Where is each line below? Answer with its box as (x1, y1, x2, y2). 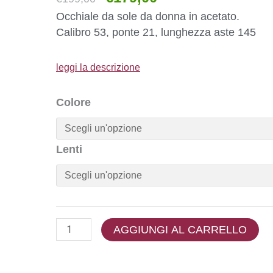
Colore (56, 96, 91, 108)
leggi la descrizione (56, 62, 140, 73)
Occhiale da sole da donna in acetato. (56, 10, 239, 23)
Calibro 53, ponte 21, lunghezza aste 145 (56, 26, 256, 39)
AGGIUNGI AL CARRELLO (113, 223, 247, 236)
